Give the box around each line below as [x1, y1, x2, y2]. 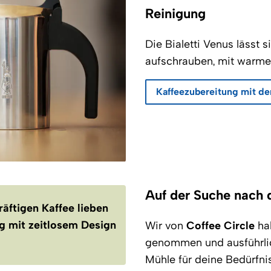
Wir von [145, 218, 186, 232]
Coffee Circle [186, 218, 255, 232]
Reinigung [145, 5, 206, 22]
